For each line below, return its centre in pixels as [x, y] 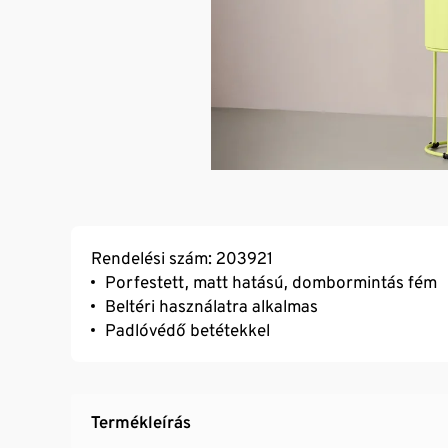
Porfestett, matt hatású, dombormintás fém [271, 281]
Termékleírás [141, 421]
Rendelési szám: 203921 [182, 257]
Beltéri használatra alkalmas [211, 305]
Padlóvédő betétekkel [187, 329]
